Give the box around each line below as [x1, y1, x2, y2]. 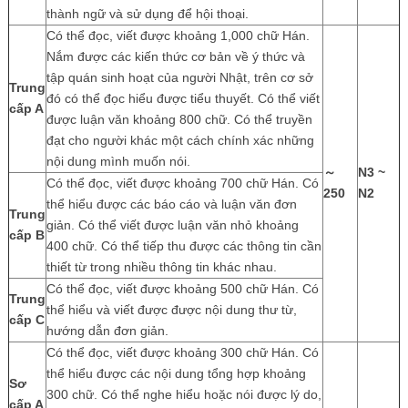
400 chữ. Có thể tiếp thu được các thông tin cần [46, 238, 321, 253]
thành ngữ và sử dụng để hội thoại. [46, 5, 249, 21]
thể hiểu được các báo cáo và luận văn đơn [46, 196, 297, 211]
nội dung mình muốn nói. [46, 153, 190, 168]
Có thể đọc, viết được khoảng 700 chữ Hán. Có [46, 175, 319, 190]
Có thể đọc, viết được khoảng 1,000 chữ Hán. [46, 27, 310, 43]
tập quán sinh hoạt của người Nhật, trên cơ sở [46, 69, 313, 85]
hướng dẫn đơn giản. [46, 322, 168, 338]
